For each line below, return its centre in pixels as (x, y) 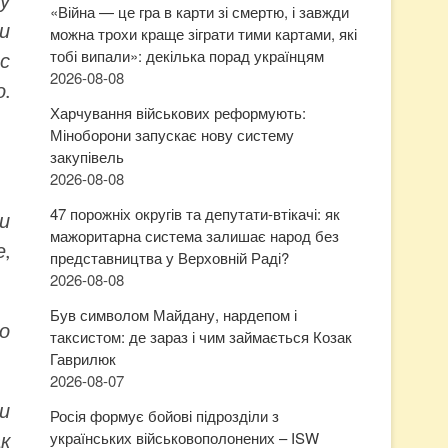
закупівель (87, 156)
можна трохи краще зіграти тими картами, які (203, 33)
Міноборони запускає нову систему (172, 134)
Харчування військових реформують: (178, 112)
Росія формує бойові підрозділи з (164, 415)
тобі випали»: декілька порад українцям (187, 55)
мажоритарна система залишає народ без (194, 235)
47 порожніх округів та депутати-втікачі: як (195, 213)
